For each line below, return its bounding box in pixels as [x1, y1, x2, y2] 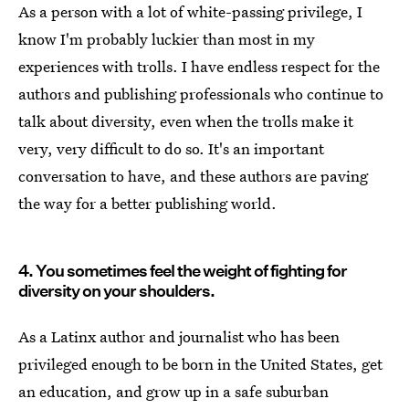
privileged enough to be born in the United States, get [18, 353, 383, 375]
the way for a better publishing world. [18, 193, 277, 215]
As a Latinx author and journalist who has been [18, 326, 340, 348]
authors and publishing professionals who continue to [18, 83, 383, 105]
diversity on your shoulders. [18, 281, 215, 301]
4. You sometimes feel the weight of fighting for [18, 261, 347, 281]
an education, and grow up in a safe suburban [18, 381, 329, 403]
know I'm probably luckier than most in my [18, 28, 315, 50]
